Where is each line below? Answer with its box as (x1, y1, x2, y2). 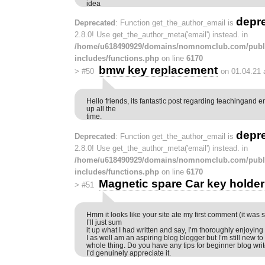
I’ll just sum (86, 218, 122, 226)
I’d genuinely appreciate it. (86, 248, 171, 257)
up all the (86, 105, 116, 113)
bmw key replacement (98, 64, 218, 77)
